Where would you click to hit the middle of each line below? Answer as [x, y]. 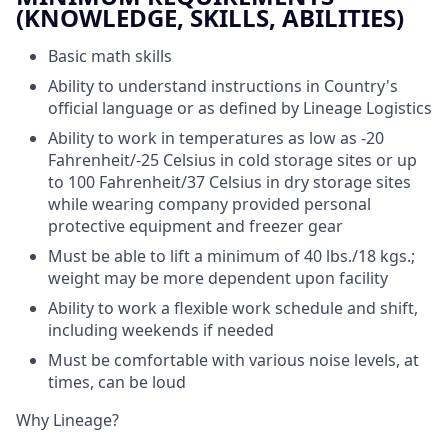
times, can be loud [117, 381]
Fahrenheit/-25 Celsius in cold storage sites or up [232, 159]
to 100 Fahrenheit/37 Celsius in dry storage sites [229, 181]
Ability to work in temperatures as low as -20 [216, 137]
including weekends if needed [161, 329]
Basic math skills [110, 55]
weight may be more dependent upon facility [218, 277]
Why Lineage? [67, 419]
